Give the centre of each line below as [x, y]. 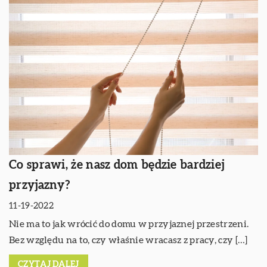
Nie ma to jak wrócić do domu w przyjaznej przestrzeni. [129, 224]
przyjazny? [40, 185]
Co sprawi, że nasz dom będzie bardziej [117, 165]
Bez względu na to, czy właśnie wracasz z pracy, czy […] [128, 240]
